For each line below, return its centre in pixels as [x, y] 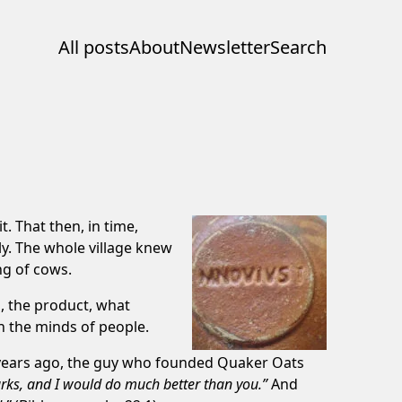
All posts [94, 47]
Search [298, 47]
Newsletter [225, 47]
